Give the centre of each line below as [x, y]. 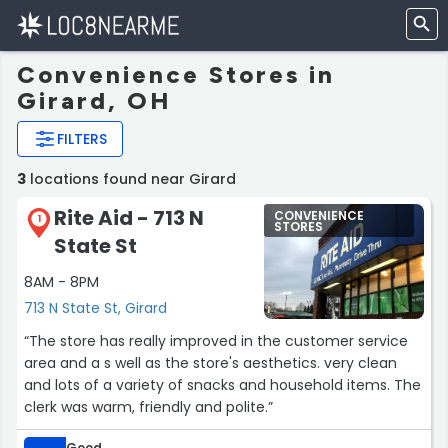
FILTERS [82, 139]
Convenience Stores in [176, 74]
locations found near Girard [131, 179]
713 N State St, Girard [95, 308]
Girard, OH [94, 100]
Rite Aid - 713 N [129, 218]
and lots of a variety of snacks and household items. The [222, 385]
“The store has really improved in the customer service [216, 341]
